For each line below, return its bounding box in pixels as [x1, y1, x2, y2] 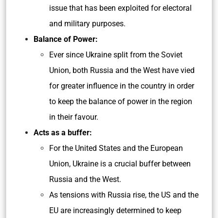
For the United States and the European [49, 144, 183, 153]
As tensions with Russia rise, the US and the [49, 190, 199, 200]
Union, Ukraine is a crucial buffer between [49, 159, 191, 168]
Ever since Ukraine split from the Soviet [49, 50, 182, 59]
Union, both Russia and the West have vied [49, 66, 195, 75]
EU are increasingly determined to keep [49, 206, 182, 215]
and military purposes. [49, 19, 126, 28]
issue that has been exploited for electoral [49, 3, 192, 13]
